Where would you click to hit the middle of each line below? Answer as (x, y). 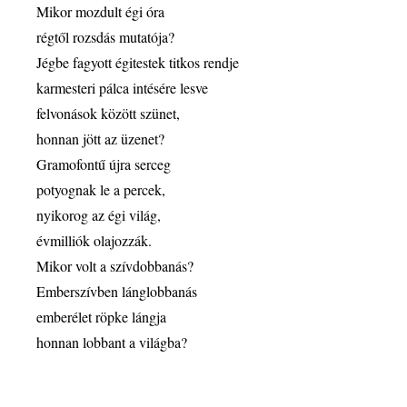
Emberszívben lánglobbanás (117, 291)
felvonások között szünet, (108, 113)
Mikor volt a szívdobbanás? (115, 266)
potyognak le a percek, (101, 189)
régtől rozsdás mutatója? (105, 37)
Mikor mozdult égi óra (100, 11)
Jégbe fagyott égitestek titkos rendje (138, 62)
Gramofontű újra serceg (104, 164)
